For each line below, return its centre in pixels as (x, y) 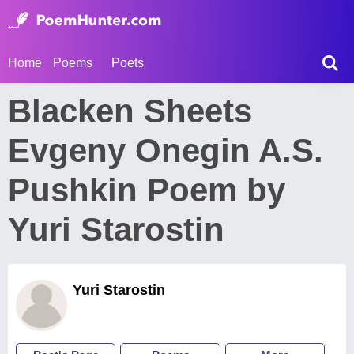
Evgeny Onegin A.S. (166, 151)
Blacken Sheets (130, 111)
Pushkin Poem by (147, 190)
